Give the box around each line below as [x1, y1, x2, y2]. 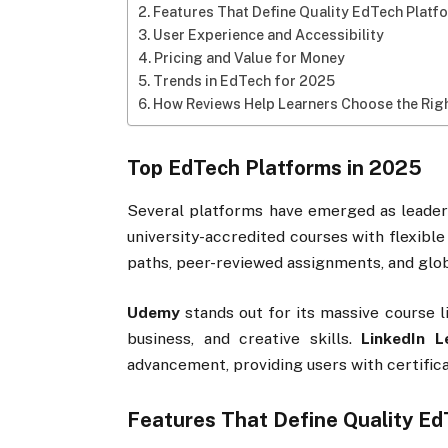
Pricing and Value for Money [154, 49, 346, 66]
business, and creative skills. [127, 329, 362, 349]
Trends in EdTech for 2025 [153, 72, 336, 89]
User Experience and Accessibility [153, 26, 385, 43]
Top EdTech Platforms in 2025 [127, 155, 423, 180]
